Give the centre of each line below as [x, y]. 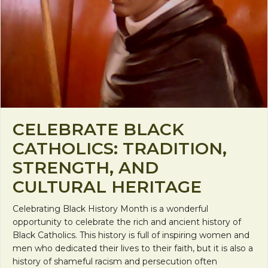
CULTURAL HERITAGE [107, 187]
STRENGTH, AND [86, 168]
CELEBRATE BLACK [98, 130]
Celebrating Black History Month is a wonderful [110, 209]
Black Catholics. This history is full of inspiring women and [131, 235]
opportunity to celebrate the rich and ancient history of [127, 222]
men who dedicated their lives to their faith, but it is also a [133, 249]
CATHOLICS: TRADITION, [120, 149]
